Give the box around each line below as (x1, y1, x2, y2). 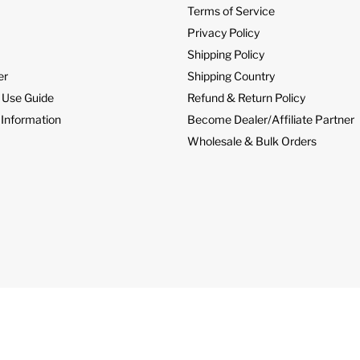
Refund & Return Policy (187, 91, 306, 105)
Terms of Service (187, 4, 276, 18)
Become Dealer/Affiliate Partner (187, 112, 355, 127)
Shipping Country (187, 69, 276, 84)
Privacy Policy (187, 26, 260, 40)
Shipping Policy (187, 47, 265, 62)
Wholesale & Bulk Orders (187, 134, 317, 149)
